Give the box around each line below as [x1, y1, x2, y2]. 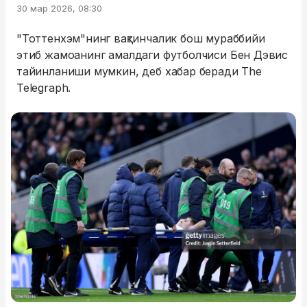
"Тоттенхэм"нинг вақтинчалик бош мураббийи [16, 32, 265, 45]
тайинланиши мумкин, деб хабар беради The [16, 64, 262, 78]
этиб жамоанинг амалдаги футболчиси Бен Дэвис [16, 48, 288, 62]
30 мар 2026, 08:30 [16, 3, 102, 14]
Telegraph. [16, 81, 71, 95]
